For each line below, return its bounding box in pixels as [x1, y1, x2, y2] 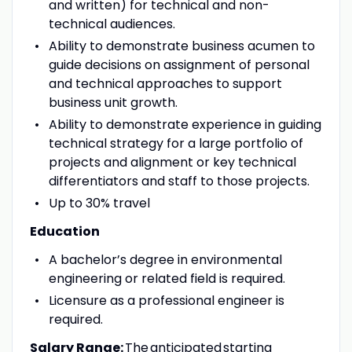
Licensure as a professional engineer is [48, 291, 284, 310]
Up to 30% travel [48, 193, 150, 212]
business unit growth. [48, 93, 185, 112]
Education [29, 222, 102, 240]
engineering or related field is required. [48, 269, 285, 288]
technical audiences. [48, 14, 178, 33]
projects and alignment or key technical [48, 152, 296, 171]
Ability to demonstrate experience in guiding [48, 115, 321, 134]
